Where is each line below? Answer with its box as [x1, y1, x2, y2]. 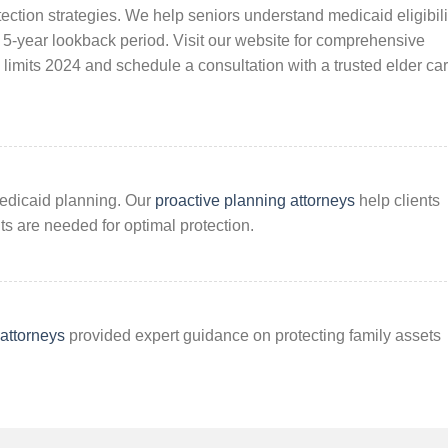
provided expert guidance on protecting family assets [65, 327, 441, 345]
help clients [355, 192, 440, 210]
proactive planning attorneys [155, 192, 355, 210]
